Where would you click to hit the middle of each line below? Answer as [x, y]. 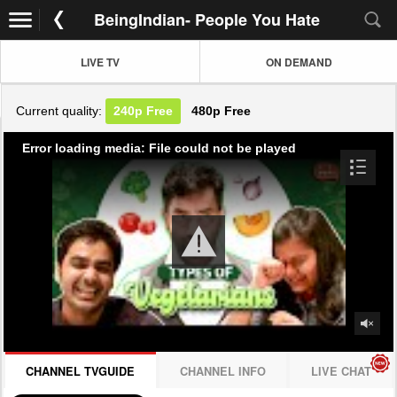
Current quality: [61, 111]
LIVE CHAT [341, 371]
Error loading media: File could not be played [159, 148]
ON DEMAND [299, 62]
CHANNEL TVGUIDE [81, 371]
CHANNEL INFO [223, 371]
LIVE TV [100, 62]
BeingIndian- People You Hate [207, 19]
